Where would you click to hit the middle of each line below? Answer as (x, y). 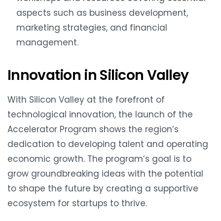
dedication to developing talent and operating (108, 144)
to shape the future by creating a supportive (103, 188)
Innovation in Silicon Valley (98, 75)
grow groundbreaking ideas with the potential (105, 173)
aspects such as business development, (102, 13)
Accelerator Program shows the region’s (93, 129)
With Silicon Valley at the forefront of (86, 99)
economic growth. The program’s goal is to (99, 159)
